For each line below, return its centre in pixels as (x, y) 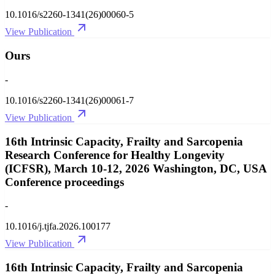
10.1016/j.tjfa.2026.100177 (58, 227)
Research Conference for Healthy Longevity (115, 155)
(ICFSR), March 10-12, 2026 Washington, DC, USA (136, 168)
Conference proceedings (64, 182)
